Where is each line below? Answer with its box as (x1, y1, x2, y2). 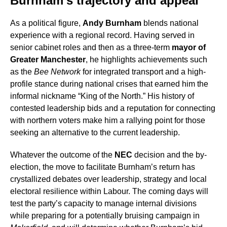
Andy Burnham (83, 19, 141, 28)
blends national (141, 19, 199, 28)
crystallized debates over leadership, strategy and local (10, 175, 207, 184)
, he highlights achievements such (86, 55, 207, 64)
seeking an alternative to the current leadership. (10, 128, 180, 137)
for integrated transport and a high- (81, 67, 206, 77)
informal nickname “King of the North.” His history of (10, 92, 194, 101)
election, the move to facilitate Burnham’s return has (10, 163, 195, 172)
